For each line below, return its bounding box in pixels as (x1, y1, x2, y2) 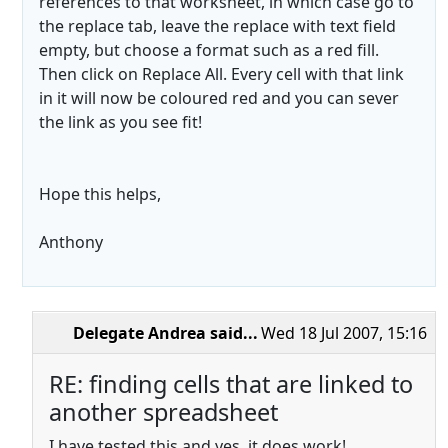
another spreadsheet (49, 396, 278, 429)
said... (206, 322, 258, 345)
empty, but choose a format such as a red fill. (39, 39, 379, 62)
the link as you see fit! (39, 111, 202, 134)
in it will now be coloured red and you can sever (39, 87, 399, 110)
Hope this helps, (39, 183, 161, 206)
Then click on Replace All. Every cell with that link (39, 63, 404, 86)
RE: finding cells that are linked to (49, 368, 413, 401)
